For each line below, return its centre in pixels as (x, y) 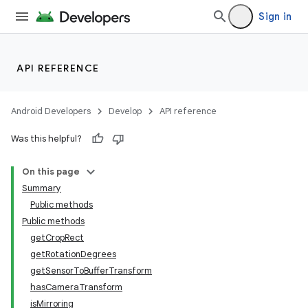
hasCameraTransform (76, 287)
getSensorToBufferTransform (91, 271)
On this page (51, 172)
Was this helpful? (46, 139)
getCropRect (57, 238)
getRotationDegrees (73, 254)
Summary (42, 188)
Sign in (275, 16)
